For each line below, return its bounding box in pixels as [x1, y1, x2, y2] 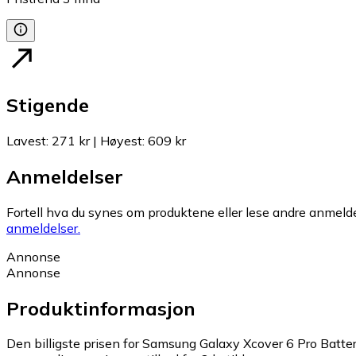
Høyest [100, 132, 142, 149]
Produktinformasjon [6, 296, 195, 320]
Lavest [6, 132, 46, 149]
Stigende [6, 92, 89, 117]
